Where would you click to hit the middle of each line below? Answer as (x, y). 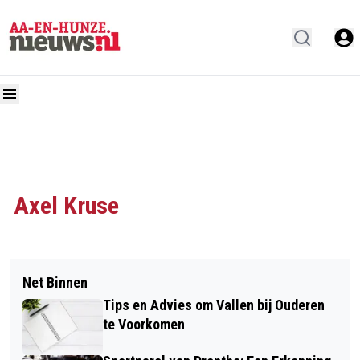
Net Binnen (55, 282)
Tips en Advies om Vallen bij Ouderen (214, 305)
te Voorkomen (144, 324)
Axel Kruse (66, 205)
